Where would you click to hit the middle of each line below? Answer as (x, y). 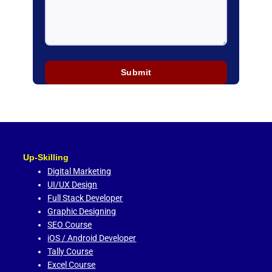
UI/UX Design (73, 185)
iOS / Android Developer (92, 238)
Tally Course (70, 252)
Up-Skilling (47, 158)
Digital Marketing (80, 172)
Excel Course (72, 265)
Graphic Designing (82, 212)
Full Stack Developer (85, 198)
